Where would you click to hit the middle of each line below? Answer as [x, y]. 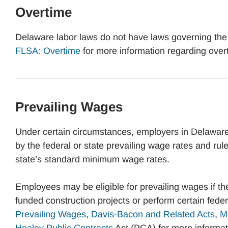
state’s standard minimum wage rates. [92, 159]
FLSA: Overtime [48, 51]
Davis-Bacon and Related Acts [153, 214]
